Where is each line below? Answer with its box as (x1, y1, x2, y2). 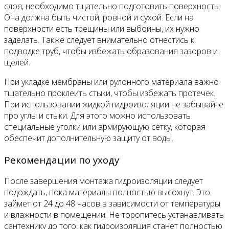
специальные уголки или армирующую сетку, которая (4, 121, 205, 132)
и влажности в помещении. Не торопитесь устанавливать (4, 209, 224, 221)
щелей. (4, 56, 30, 68)
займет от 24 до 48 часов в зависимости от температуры (4, 198, 220, 210)
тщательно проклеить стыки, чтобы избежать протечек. (4, 87, 215, 99)
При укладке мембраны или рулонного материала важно (4, 76, 219, 87)
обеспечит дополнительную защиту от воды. (4, 132, 173, 144)
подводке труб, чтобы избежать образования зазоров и (4, 45, 218, 57)
